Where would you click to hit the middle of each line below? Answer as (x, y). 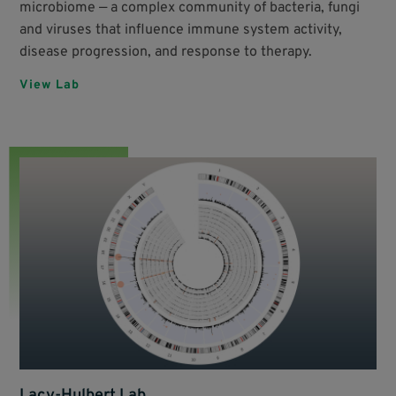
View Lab (50, 86)
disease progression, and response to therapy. (166, 53)
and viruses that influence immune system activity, (181, 30)
